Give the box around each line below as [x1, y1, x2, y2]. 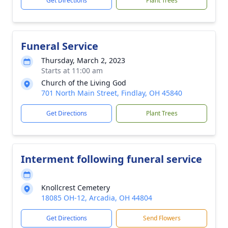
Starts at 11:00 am [41, 66, 103, 75]
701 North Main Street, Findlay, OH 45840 [41, 88, 182, 98]
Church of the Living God [41, 78, 126, 88]
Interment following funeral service [21, 152, 202, 166]
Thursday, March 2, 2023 [41, 55, 125, 65]
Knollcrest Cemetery [41, 183, 110, 192]
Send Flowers [142, 214, 181, 222]
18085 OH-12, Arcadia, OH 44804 [41, 193, 152, 203]
